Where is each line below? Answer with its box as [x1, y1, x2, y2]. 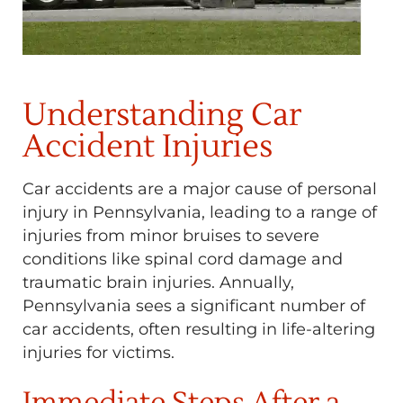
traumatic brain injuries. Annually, [22, 273, 294, 292]
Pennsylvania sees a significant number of [22, 296, 365, 316]
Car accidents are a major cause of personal [22, 179, 377, 199]
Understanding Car [22, 94, 301, 137]
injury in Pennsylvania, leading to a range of [22, 202, 377, 222]
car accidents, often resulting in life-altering [22, 319, 375, 339]
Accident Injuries [22, 126, 273, 168]
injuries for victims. [22, 343, 175, 363]
